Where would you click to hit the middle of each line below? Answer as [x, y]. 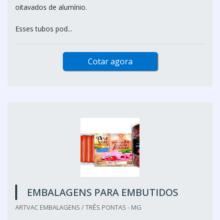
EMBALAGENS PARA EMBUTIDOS [103, 192]
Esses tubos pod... [44, 29]
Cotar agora [110, 61]
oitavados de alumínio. [51, 7]
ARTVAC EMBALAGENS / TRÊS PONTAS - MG [78, 207]
